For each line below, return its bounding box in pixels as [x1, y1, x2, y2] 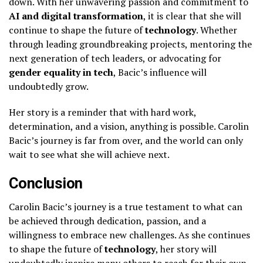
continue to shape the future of [9, 23, 145, 36]
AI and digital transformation [9, 9, 143, 22]
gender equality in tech [9, 65, 113, 79]
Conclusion [9, 174, 83, 192]
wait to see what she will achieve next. [9, 147, 170, 161]
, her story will [156, 242, 217, 255]
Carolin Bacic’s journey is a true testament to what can [9, 200, 242, 213]
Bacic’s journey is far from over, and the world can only [9, 133, 243, 147]
